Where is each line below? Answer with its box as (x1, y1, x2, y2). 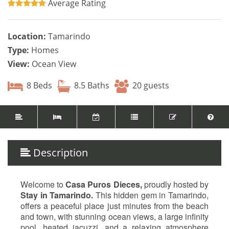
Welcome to (20, 178, 64, 190)
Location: (8, 30, 46, 42)
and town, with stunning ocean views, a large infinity (20, 210, 209, 222)
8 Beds (25, 79, 52, 91)
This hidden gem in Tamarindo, (93, 189, 209, 201)
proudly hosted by (144, 178, 209, 190)
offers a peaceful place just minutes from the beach (20, 199, 209, 212)
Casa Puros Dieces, (63, 178, 144, 190)
